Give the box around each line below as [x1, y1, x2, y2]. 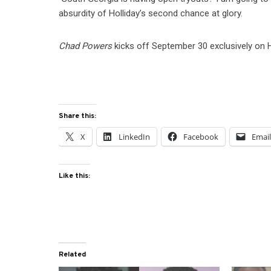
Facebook [183, 131, 219, 142]
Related [59, 249, 87, 260]
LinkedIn [119, 131, 151, 142]
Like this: [59, 171, 91, 181]
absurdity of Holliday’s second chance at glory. [59, 7, 243, 19]
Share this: [59, 111, 97, 121]
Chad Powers [59, 40, 113, 51]
